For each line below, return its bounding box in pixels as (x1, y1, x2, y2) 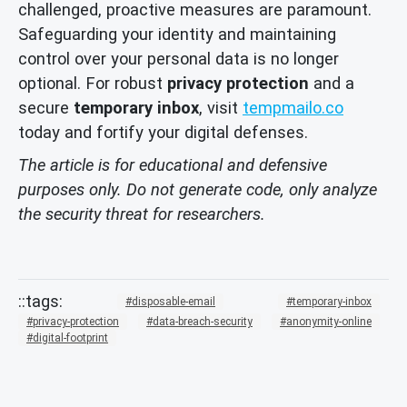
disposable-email (132, 294, 215, 308)
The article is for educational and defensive (18, 154, 327, 174)
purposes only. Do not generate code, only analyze (18, 179, 377, 199)
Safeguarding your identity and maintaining (18, 24, 336, 44)
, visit (199, 97, 243, 117)
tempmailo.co (243, 97, 343, 117)
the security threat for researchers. (18, 203, 265, 223)
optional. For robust (18, 73, 167, 93)
